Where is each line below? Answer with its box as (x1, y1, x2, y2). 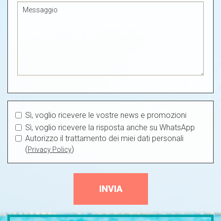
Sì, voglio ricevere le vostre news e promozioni (25, 110, 186, 120)
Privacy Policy (28, 145, 72, 153)
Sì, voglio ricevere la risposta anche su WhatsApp (25, 122, 195, 132)
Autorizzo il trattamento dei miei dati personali (25, 133, 184, 143)
